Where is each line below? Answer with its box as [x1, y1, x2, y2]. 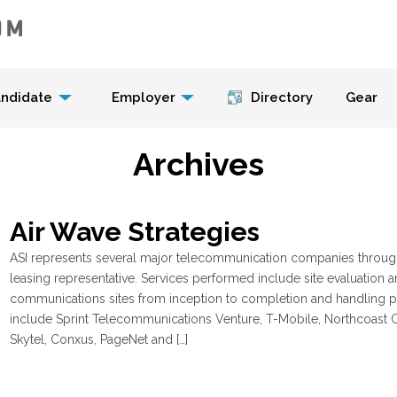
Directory [250, 90, 313, 105]
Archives [133, 145, 264, 183]
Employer [111, 90, 175, 105]
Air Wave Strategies [10, 216, 261, 247]
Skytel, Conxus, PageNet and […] [10, 332, 189, 346]
